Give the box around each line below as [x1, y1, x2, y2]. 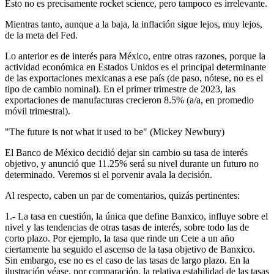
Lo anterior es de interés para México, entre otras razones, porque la [5, 50, 265, 61]
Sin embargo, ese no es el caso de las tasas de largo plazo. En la [5, 254, 250, 265]
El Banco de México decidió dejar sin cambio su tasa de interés [5, 147, 248, 158]
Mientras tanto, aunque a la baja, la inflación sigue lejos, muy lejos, [5, 18, 262, 29]
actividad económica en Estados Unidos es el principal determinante [5, 61, 266, 72]
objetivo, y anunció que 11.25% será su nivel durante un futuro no [5, 158, 259, 169]
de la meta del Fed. [5, 29, 78, 40]
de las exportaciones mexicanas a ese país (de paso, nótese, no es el [5, 72, 263, 83]
